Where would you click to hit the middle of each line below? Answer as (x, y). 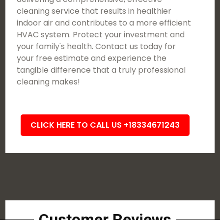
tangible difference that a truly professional (101, 70)
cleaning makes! (49, 82)
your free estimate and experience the (92, 58)
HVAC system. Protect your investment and (101, 35)
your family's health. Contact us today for (96, 46)
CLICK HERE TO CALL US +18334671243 (105, 125)
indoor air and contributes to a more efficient (104, 23)
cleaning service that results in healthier (94, 11)
